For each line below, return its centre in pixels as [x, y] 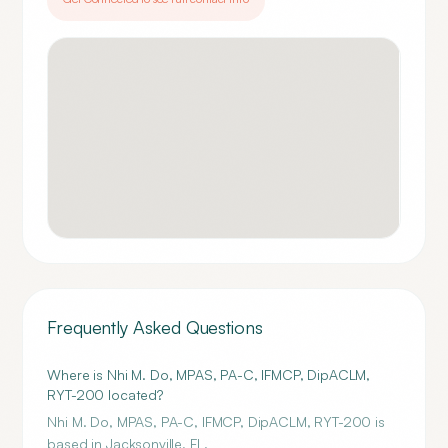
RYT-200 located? [105, 394]
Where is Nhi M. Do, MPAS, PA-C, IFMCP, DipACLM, [209, 374]
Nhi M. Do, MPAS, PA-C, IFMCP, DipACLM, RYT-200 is [216, 421]
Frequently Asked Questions [155, 327]
